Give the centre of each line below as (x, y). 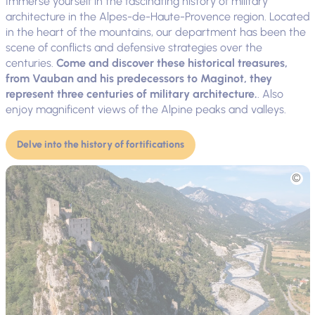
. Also (270, 94)
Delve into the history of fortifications (100, 144)
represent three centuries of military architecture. (131, 94)
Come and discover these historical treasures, (172, 63)
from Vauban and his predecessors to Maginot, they (139, 78)
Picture (21, 172)
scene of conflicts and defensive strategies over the (134, 47)
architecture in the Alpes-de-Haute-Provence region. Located (157, 16)
